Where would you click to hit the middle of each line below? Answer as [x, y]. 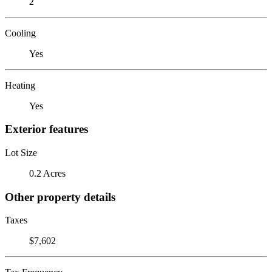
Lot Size [21, 152]
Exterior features [46, 129]
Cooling [20, 33]
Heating [20, 85]
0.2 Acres [47, 173]
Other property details [60, 197]
